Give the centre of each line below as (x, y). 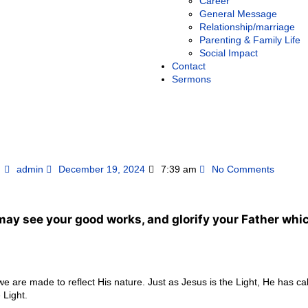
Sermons (191, 79)
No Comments (243, 169)
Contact (189, 66)
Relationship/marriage (247, 27)
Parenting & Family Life (250, 40)
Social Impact (229, 53)
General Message (238, 14)
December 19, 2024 (102, 169)
